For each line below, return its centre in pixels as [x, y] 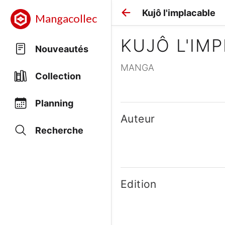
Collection [58, 76]
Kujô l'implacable [179, 13]
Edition [139, 184]
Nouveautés [62, 49]
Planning [54, 103]
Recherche [59, 130]
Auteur [138, 119]
